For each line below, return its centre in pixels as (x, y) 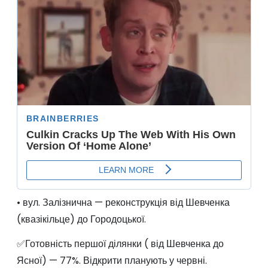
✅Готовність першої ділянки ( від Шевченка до (120, 244)
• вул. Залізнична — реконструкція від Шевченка (123, 203)
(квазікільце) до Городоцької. (81, 220)
